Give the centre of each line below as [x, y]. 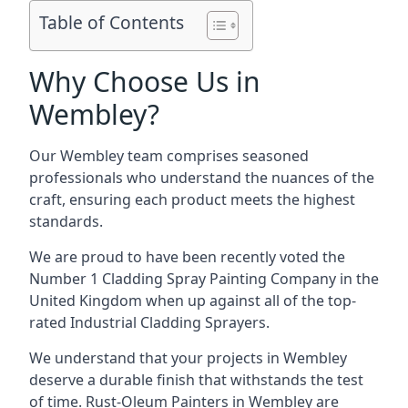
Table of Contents [112, 23]
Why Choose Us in [145, 82]
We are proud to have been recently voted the [187, 257]
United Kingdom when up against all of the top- [193, 301]
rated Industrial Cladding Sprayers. [149, 322]
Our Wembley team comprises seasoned [169, 156]
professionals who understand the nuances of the [202, 178]
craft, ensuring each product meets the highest [192, 199]
